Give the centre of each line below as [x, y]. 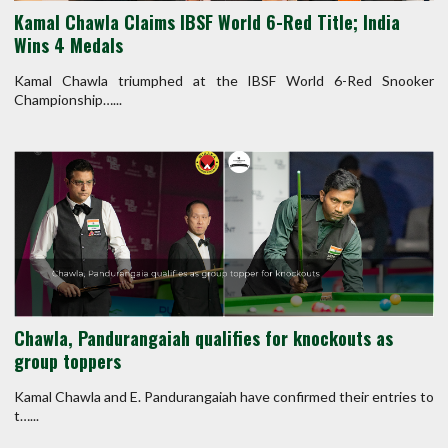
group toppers [67, 361]
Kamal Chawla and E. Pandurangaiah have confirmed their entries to [224, 397]
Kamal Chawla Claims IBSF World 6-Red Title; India [207, 22]
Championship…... [68, 100]
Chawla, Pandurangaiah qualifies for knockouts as [203, 338]
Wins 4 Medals [68, 45]
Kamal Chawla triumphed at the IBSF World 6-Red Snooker [224, 81]
